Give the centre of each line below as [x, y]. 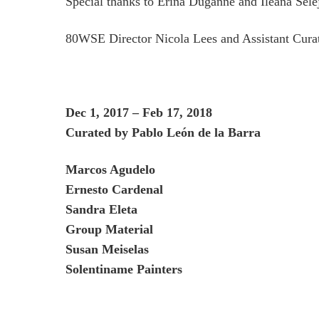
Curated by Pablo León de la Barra [163, 132]
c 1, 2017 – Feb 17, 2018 [146, 113]
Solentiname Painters [124, 269]
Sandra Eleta [103, 209]
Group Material [111, 229]
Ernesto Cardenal [116, 189]
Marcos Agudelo [112, 169]
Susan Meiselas [107, 249]
